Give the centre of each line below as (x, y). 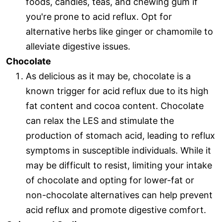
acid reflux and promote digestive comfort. (116, 210)
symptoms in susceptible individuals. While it (118, 151)
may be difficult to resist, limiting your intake (119, 166)
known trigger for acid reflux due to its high (117, 91)
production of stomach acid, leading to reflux (120, 136)
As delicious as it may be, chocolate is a (108, 76)
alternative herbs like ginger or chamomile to (119, 32)
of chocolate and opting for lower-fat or (110, 180)
